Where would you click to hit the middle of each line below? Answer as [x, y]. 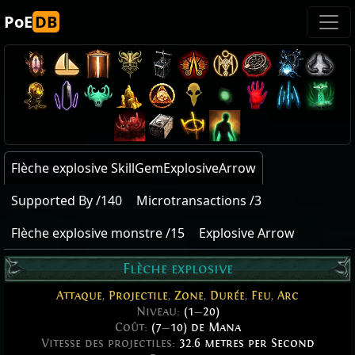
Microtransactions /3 [199, 200]
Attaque [79, 296]
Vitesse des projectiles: [110, 344]
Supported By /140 [67, 200]
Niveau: [160, 312]
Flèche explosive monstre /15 [98, 233]
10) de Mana [205, 328]
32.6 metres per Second [246, 344]
